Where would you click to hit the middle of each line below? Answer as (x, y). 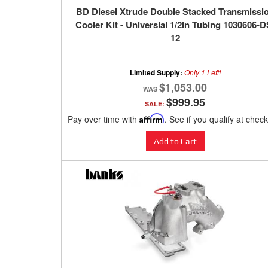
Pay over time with (103, 119)
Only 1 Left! (202, 72)
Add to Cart (175, 141)
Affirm (152, 118)
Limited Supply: (157, 73)
